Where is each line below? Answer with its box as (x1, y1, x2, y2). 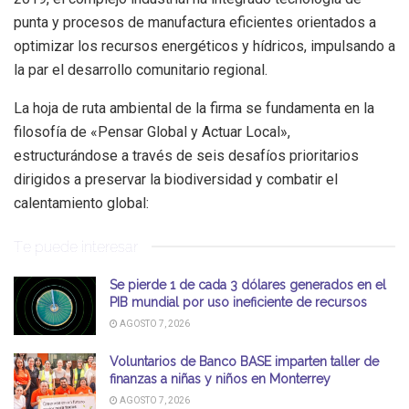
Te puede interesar (14, 237, 138, 255)
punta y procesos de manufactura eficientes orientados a (14, 13, 376, 31)
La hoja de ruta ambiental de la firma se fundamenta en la (14, 99, 374, 117)
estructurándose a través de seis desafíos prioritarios (14, 146, 359, 164)
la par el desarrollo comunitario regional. (14, 60, 267, 79)
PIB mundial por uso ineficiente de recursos (110, 294, 367, 309)
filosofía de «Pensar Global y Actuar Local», (14, 122, 290, 141)
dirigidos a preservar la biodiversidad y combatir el (14, 170, 338, 188)
